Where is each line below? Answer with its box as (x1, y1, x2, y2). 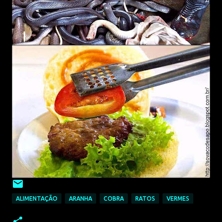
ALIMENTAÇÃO (16, 195, 57, 202)
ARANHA (69, 195, 92, 202)
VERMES (166, 195, 189, 202)
